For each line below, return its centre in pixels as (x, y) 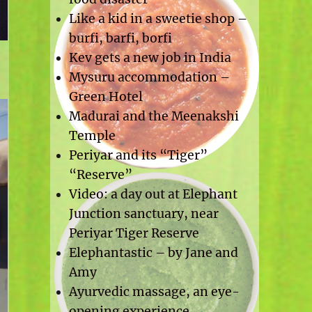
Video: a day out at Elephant (153, 195)
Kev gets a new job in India (150, 58)
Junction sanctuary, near (143, 214)
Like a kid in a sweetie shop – (158, 19)
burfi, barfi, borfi (120, 39)
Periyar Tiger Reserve (134, 234)
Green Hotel (106, 97)
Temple (92, 136)
